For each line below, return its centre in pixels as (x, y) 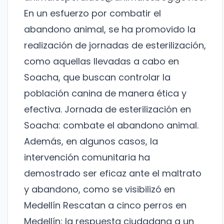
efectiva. (44, 109)
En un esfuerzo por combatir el (92, 13)
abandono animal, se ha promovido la (110, 29)
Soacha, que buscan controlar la (97, 77)
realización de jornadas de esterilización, (115, 45)
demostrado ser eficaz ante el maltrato (113, 173)
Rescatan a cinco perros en (125, 205)
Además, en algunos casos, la (91, 141)
